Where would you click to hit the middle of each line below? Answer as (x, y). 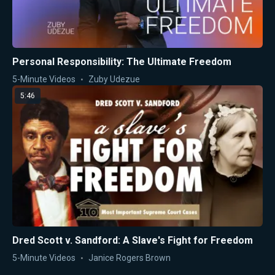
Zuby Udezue (114, 79)
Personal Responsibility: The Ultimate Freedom (122, 62)
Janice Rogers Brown (130, 258)
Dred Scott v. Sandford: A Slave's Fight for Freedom (133, 240)
